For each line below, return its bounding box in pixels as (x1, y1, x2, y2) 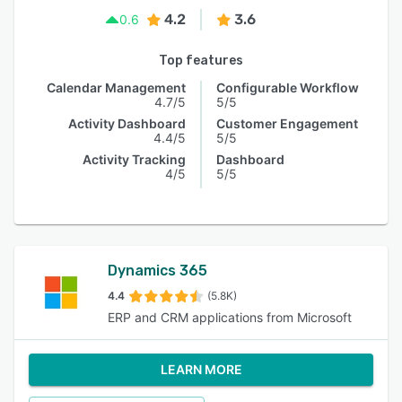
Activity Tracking (83, 152, 186, 167)
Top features (159, 53, 243, 68)
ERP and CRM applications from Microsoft (108, 310, 352, 325)
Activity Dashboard (68, 116, 186, 131)
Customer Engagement (216, 116, 358, 131)
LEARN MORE (160, 362, 242, 377)
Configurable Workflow (216, 80, 359, 95)
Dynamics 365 (108, 262, 207, 279)
